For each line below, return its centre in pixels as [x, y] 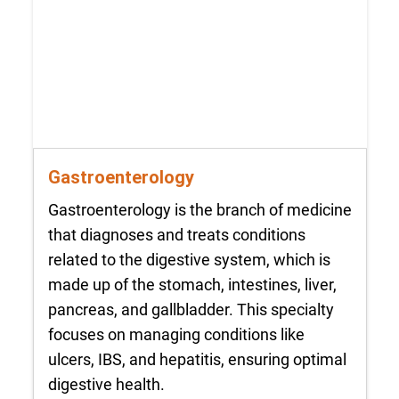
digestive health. [106, 384]
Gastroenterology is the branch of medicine [199, 209]
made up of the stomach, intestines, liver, [192, 284]
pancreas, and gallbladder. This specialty [191, 309]
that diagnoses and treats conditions [176, 234]
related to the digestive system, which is [189, 259]
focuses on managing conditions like [176, 334]
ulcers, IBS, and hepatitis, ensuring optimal [197, 359]
